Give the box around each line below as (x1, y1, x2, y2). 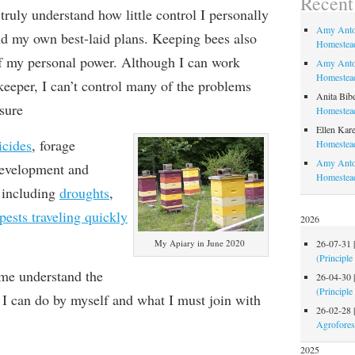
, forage (31, 136, 75, 155)
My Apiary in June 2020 (154, 237, 245, 250)
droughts (59, 183, 109, 202)
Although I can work (120, 52, 240, 71)
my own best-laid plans (11, 29, 144, 48)
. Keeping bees (143, 29, 230, 48)
